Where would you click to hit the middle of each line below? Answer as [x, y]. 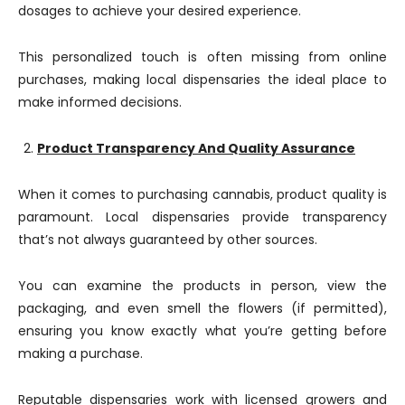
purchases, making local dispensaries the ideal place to [202, 80]
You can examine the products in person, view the [202, 286]
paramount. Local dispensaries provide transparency [202, 217]
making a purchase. [80, 353]
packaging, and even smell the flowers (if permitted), [202, 308]
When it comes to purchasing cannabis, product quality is [202, 194]
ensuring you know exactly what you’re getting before [202, 331]
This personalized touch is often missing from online [202, 57]
